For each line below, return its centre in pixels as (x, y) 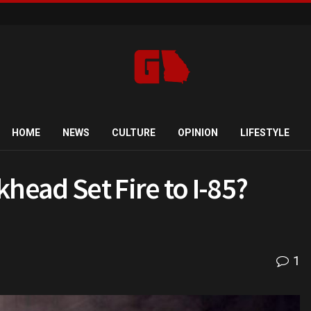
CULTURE (133, 133)
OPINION (197, 133)
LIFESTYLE (264, 133)
